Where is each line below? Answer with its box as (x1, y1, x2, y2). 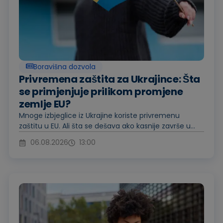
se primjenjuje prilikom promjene (19, 85, 183, 99)
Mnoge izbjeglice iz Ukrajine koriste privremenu (19, 111, 180, 121)
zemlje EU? (19, 97, 71, 111)
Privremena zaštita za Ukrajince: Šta (19, 72, 201, 87)
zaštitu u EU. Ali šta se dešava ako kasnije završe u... (19, 121, 195, 131)
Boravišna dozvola (33, 62, 96, 72)
